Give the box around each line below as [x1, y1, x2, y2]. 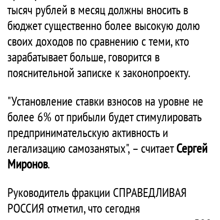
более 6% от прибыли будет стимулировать [7, 109, 201, 125]
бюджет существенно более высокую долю [7, 17, 200, 33]
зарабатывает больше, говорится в [7, 49, 160, 65]
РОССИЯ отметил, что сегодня [7, 200, 140, 216]
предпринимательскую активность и [7, 124, 168, 140]
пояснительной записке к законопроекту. [7, 64, 191, 81]
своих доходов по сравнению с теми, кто [7, 33, 189, 49]
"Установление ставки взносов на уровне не [7, 93, 203, 109]
